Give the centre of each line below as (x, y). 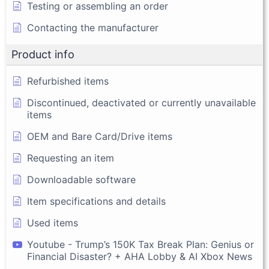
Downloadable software (81, 180)
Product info (43, 55)
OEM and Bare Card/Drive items (100, 137)
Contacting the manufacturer (93, 28)
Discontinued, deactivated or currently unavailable (141, 103)
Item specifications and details (96, 201)
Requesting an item (71, 158)
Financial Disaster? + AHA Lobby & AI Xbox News (140, 257)
